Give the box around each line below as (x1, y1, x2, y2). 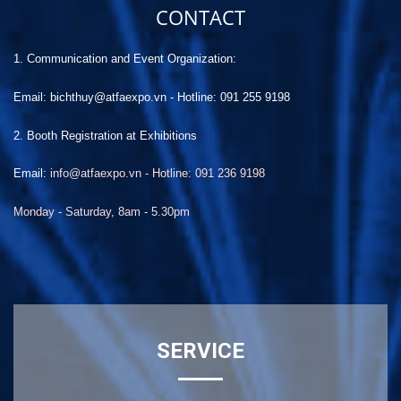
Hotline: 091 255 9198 (177, 90, 290, 104)
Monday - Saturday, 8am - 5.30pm (13, 205, 190, 218)
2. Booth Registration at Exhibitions (13, 129, 197, 142)
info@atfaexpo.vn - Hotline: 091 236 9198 (50, 166, 265, 180)
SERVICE (157, 338, 244, 363)
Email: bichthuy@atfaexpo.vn (13, 90, 166, 104)
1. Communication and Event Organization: (13, 52, 236, 65)
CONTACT (156, 4, 245, 30)
